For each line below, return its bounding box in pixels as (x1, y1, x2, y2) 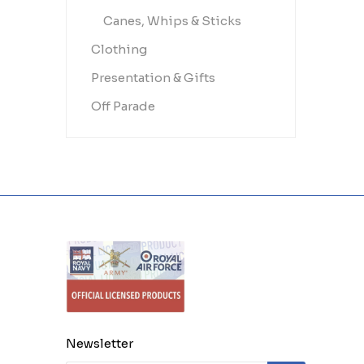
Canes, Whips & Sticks (102, 13, 241, 28)
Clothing (90, 41, 147, 57)
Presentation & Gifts (90, 70, 215, 85)
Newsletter (65, 335, 133, 351)
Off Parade (90, 98, 155, 114)
